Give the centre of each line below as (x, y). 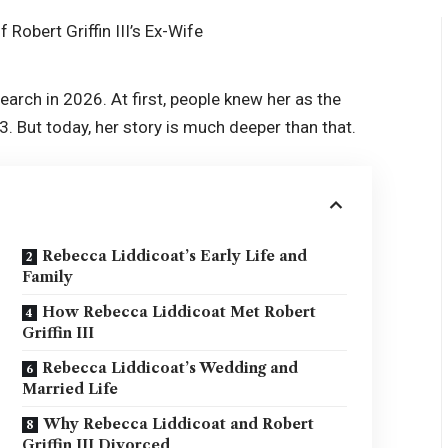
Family (48, 277)
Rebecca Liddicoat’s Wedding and (170, 368)
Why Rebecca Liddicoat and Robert (179, 424)
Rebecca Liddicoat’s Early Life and (175, 256)
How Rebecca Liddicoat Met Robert (179, 312)
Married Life (70, 389)
